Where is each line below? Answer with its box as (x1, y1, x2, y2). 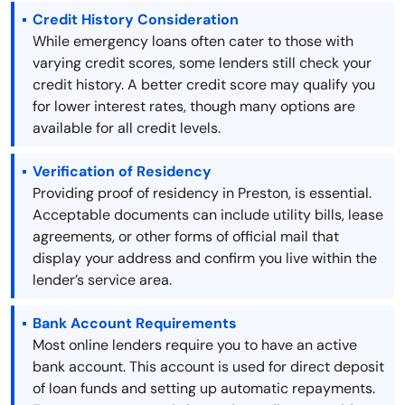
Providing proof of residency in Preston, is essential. (33, 184, 372, 203)
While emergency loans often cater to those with (33, 32, 353, 52)
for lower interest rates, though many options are (33, 97, 355, 117)
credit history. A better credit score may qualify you (33, 75, 375, 95)
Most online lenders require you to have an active (33, 335, 357, 355)
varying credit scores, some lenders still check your (33, 53, 372, 73)
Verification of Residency (33, 162, 212, 182)
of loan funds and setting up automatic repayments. (33, 379, 375, 399)
